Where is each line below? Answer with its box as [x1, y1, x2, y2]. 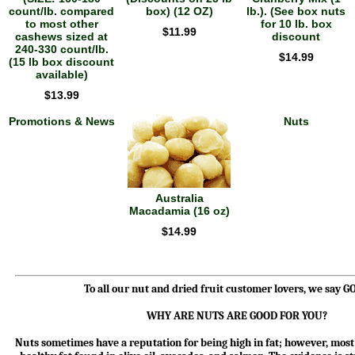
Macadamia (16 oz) [128, 204, 230, 217]
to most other [25, 17, 98, 30]
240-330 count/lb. [14, 43, 109, 55]
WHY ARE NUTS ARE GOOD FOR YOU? [147, 309, 327, 323]
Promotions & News [8, 115, 115, 128]
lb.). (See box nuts [246, 5, 345, 17]
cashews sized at [15, 30, 108, 43]
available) [35, 68, 88, 81]
